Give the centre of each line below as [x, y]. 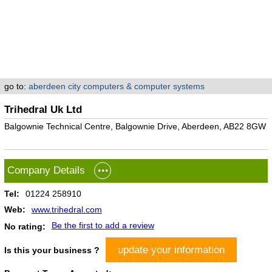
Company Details [46, 170]
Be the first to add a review [103, 225]
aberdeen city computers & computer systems [116, 86]
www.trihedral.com [66, 209]
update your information [171, 250]
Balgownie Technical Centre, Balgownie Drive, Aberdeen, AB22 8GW [135, 126]
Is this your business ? [52, 250]
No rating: [25, 226]
